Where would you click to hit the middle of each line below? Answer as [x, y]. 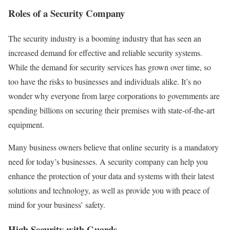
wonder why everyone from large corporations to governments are [114, 95]
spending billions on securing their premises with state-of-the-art [111, 110]
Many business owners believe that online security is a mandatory [113, 147]
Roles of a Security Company [66, 13]
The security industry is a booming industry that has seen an [105, 38]
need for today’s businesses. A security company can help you [108, 161]
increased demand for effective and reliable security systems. [105, 52]
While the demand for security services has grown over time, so [110, 67]
